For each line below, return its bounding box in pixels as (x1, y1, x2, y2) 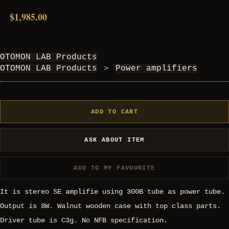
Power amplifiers (116, 64, 197, 74)
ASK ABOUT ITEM (84, 136, 145, 143)
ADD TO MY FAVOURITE (74, 164, 155, 171)
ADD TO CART (90, 108, 139, 115)
